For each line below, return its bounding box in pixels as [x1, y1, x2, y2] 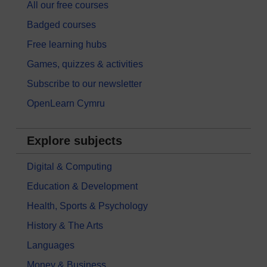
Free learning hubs [27, 39, 107, 50]
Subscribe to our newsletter [27, 79, 142, 89]
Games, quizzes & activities [27, 59, 143, 70]
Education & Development [27, 181, 138, 192]
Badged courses [27, 20, 96, 30]
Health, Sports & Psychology [27, 201, 148, 212]
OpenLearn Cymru [27, 98, 105, 109]
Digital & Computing [27, 162, 112, 172]
